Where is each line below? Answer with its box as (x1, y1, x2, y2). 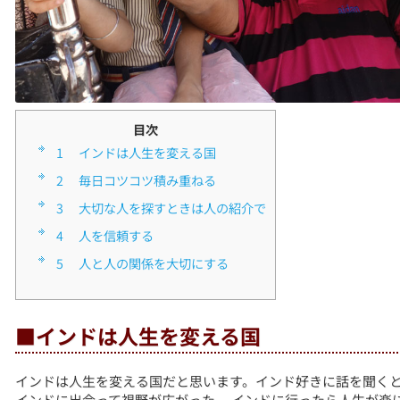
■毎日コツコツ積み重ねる (79, 171, 217, 190)
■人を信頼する (79, 226, 154, 246)
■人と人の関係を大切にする (79, 254, 229, 273)
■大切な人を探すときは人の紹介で (79, 198, 267, 218)
